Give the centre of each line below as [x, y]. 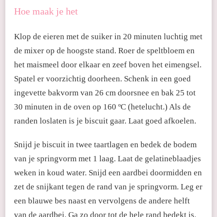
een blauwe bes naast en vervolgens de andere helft [102, 201]
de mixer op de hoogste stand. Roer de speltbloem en [104, 50]
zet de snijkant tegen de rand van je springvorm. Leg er [108, 186]
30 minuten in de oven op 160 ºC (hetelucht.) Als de [102, 107]
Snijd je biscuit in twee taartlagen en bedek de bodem [105, 144]
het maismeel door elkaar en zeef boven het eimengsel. [108, 64]
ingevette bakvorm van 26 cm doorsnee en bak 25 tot [105, 93]
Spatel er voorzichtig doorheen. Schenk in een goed [102, 78]
